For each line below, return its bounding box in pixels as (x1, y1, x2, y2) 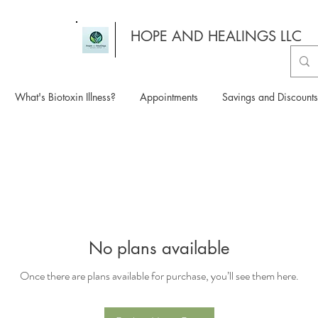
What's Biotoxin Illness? (15, 89, 116, 104)
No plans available (89, 236, 229, 259)
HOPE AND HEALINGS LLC (130, 27, 302, 45)
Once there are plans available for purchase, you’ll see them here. (19, 267, 299, 284)
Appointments (140, 89, 198, 104)
